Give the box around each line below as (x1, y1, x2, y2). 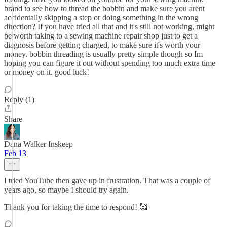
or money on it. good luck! (4, 68, 89, 77)
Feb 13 (4, 149, 26, 158)
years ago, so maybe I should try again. (4, 185, 129, 194)
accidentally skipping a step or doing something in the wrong (4, 13, 198, 22)
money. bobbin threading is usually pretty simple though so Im (4, 50, 203, 58)
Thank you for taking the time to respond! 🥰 (4, 203, 147, 211)
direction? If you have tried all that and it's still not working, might (4, 22, 214, 31)
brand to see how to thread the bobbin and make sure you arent (4, 4, 205, 13)
